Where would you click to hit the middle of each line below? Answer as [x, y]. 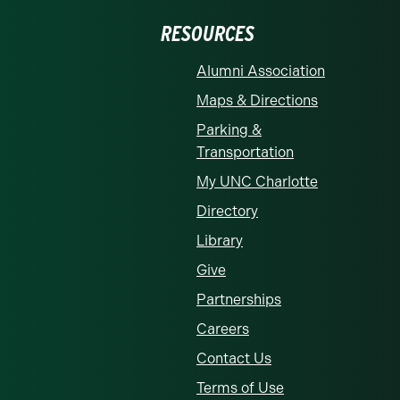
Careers [223, 329]
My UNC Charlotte [257, 181]
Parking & [229, 129]
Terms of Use [240, 387]
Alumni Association [261, 71]
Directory [227, 211]
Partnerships [239, 299]
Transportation [245, 152]
